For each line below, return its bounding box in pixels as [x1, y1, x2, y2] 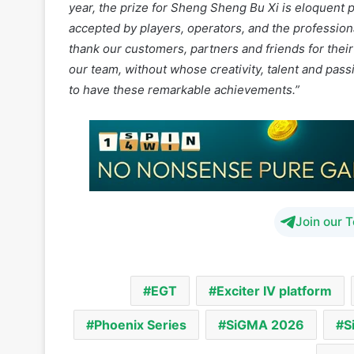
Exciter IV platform [216, 232, 332, 248]
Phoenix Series [93, 265, 186, 282]
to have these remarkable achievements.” [69, 31, 299, 47]
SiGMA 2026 [225, 265, 304, 282]
